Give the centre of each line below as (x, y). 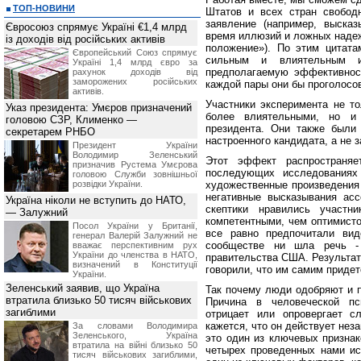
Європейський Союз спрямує (135, 52)
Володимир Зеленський (135, 155)
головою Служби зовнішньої (135, 174)
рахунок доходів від (135, 72)
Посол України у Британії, (135, 226)
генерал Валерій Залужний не (135, 235)
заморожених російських (135, 81)
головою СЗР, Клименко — (71, 120)
